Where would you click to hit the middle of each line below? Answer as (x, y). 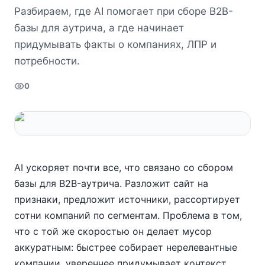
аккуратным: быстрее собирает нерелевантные (126, 247)
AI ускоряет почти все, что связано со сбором (124, 167)
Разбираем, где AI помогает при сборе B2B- (124, 11)
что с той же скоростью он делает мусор (113, 231)
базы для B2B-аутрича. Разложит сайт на (111, 183)
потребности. (47, 61)
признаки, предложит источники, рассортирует (127, 199)
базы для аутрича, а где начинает (99, 28)
